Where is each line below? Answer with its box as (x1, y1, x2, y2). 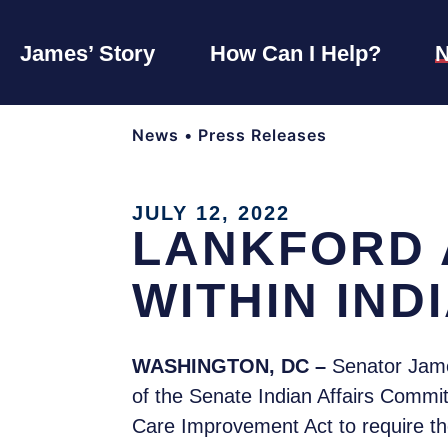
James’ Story (20, 40, 155, 66)
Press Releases (198, 125, 327, 146)
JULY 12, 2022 (132, 202, 290, 225)
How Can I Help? (209, 40, 381, 66)
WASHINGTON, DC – (132, 355, 332, 378)
